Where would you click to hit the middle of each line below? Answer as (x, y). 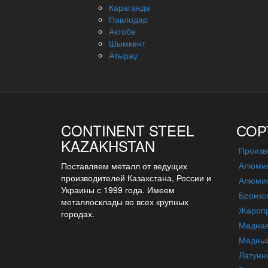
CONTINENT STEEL (127, 130)
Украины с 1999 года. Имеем (118, 190)
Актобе (122, 31)
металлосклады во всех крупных (125, 202)
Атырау (123, 55)
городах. (78, 214)
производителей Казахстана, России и (136, 178)
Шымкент (127, 43)
